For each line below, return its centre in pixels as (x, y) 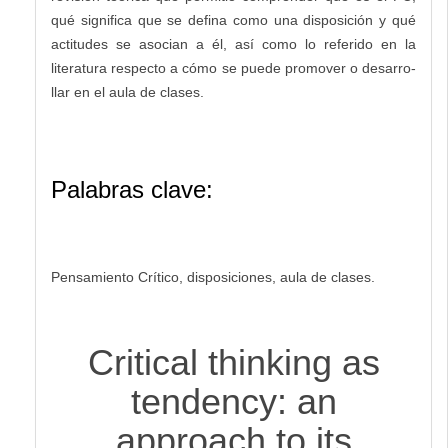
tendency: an (233, 402)
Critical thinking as (233, 363)
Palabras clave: (132, 190)
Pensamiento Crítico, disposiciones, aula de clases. (213, 277)
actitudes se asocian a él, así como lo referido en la (233, 44)
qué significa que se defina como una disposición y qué (233, 20)
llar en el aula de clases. (127, 92)
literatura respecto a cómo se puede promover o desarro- (233, 68)
